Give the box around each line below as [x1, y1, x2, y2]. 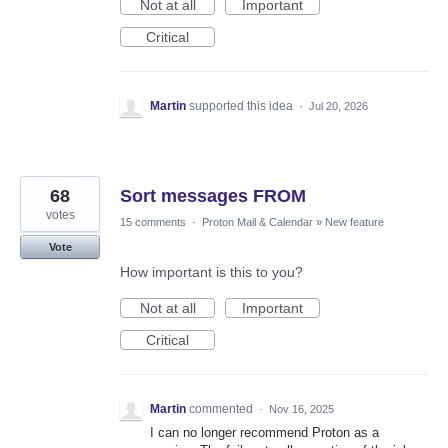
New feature [325, 216, 384, 229]
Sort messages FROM [120, 186, 306, 207]
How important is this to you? [120, 264, 303, 281]
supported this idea [189, 99, 296, 114]
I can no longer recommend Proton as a [150, 425, 379, 441]
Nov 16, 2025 [269, 403, 334, 416]
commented [189, 402, 256, 417]
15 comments [120, 216, 186, 229]
